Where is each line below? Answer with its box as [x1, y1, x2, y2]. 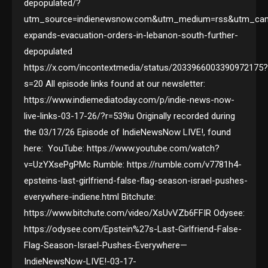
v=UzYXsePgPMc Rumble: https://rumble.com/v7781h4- [24, 159, 242, 170]
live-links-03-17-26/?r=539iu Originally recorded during [24, 111, 236, 122]
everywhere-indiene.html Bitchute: [24, 191, 156, 203]
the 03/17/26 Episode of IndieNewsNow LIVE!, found [24, 127, 232, 138]
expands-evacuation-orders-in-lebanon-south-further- [24, 30, 239, 41]
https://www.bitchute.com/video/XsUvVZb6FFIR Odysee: [24, 208, 245, 219]
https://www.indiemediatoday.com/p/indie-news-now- [24, 95, 235, 106]
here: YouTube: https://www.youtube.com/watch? [24, 143, 220, 154]
